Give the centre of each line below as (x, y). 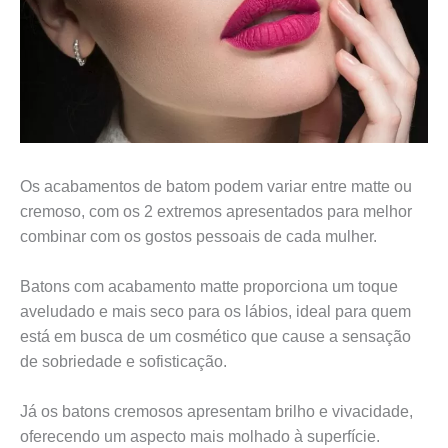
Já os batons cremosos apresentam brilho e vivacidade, (216, 411)
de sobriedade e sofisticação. (123, 361)
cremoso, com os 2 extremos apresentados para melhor (216, 211)
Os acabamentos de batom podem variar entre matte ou (216, 186)
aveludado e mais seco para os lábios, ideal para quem (215, 311)
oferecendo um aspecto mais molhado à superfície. (200, 436)
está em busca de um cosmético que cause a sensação (215, 336)
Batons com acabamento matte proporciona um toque (209, 286)
